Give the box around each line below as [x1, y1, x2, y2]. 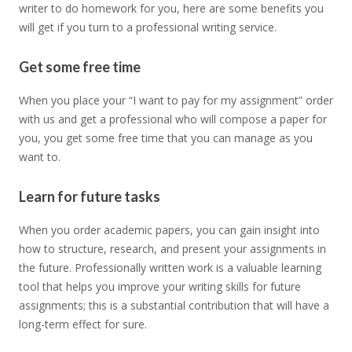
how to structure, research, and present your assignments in [19, 241, 326, 257]
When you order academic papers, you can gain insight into [19, 222, 320, 238]
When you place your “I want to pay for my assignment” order [19, 93, 333, 108]
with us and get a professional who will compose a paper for [19, 112, 327, 127]
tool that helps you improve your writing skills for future [19, 279, 301, 295]
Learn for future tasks [19, 188, 160, 206]
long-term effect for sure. [19, 317, 147, 332]
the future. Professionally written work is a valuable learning [19, 260, 321, 276]
